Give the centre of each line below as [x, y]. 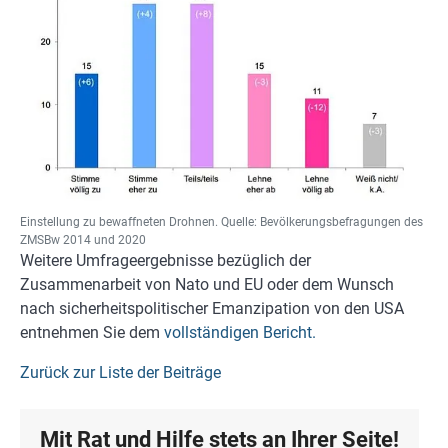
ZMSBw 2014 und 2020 [83, 240]
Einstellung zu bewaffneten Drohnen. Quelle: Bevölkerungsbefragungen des [221, 222]
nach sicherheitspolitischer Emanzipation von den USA [212, 309]
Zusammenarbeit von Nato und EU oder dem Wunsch [207, 285]
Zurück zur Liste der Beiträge [120, 373]
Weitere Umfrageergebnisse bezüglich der [165, 261]
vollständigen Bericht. [240, 333]
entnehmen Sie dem [92, 333]
